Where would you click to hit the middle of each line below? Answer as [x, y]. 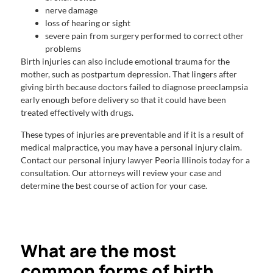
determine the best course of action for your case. [115, 186]
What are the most [98, 251]
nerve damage [72, 10]
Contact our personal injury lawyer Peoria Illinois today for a [135, 160]
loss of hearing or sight [89, 23]
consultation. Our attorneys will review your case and [121, 173]
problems [64, 49]
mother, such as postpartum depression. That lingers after [129, 74]
